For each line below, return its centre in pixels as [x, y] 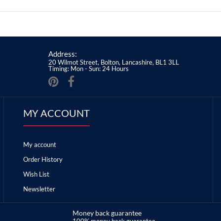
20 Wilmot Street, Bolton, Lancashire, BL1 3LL [114, 62]
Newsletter [39, 189]
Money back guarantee [107, 213]
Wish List [36, 174]
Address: [63, 54]
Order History [43, 160]
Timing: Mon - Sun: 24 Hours [89, 69]
